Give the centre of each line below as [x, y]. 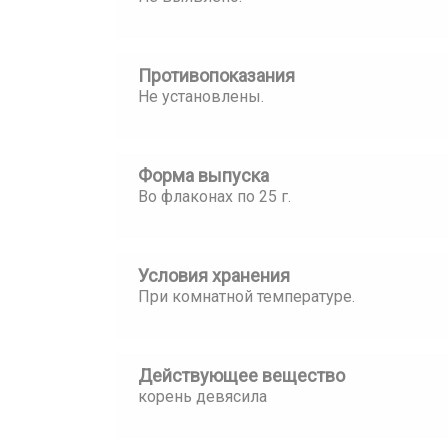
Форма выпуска [203, 175]
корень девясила [202, 396]
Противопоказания [216, 75]
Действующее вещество [241, 375]
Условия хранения [214, 275]
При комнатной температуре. [246, 296]
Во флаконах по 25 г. [214, 196]
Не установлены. [201, 96]
